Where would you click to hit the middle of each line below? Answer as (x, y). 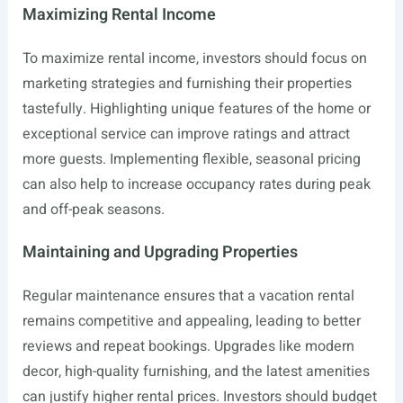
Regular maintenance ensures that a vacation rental (188, 296)
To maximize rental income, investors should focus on (194, 58)
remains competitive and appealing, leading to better (191, 321)
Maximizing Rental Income (119, 15)
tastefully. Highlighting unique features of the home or (196, 109)
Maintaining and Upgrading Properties (160, 252)
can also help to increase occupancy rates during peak (196, 184)
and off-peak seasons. (93, 210)
